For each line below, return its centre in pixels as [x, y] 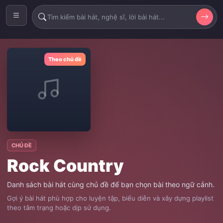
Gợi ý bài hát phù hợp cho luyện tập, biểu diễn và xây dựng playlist [110, 198]
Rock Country [65, 166]
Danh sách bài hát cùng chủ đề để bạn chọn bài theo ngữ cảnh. [111, 184]
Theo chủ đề [65, 59]
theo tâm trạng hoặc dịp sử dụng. [59, 208]
